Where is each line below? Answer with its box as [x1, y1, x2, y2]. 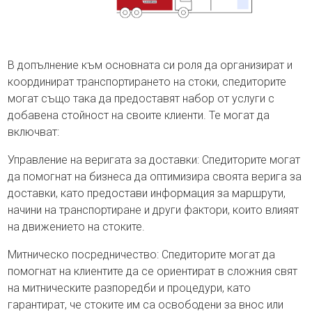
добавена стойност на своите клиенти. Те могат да [8, 109, 270, 123]
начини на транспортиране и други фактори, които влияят [8, 203, 299, 217]
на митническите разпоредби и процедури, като [8, 281, 251, 295]
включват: [8, 125, 60, 139]
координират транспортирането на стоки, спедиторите [8, 75, 287, 89]
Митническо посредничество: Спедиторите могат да [8, 248, 276, 262]
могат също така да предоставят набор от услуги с [8, 92, 275, 106]
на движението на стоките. [8, 220, 146, 234]
